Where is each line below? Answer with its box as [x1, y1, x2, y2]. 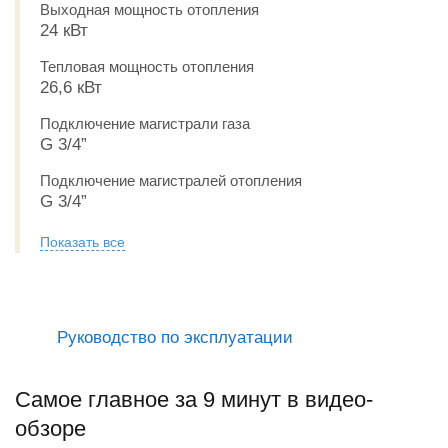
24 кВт [40, 21, 88, 40]
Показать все [40, 234, 125, 250]
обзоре [15, 416, 86, 441]
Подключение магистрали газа [40, 115, 250, 132]
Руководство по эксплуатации [57, 328, 293, 347]
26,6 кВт [40, 78, 102, 97]
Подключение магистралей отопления [40, 172, 302, 189]
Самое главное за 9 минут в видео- [15, 387, 373, 412]
